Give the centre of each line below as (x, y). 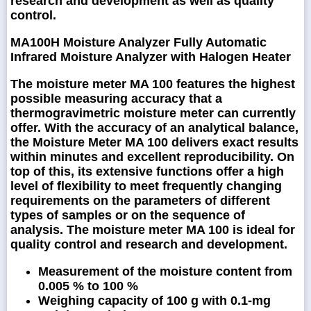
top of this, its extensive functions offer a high (147, 171)
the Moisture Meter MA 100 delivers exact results (154, 142)
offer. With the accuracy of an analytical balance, (154, 127)
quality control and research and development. (149, 244)
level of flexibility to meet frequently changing (146, 186)
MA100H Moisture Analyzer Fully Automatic (138, 42)
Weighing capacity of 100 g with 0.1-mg (154, 300)
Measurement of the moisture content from (165, 271)
